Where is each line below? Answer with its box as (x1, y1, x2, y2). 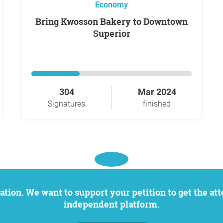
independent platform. (63, 198, 160, 210)
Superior (93, 27, 130, 39)
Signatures (48, 99, 85, 109)
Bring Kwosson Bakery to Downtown (35, 15, 41, 27)
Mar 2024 (137, 87, 176, 97)
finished (143, 99, 171, 109)
